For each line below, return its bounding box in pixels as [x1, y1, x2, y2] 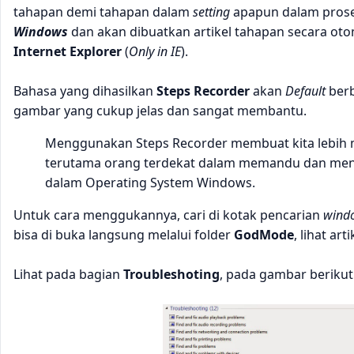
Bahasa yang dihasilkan [13, 81, 156, 100]
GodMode [234, 225, 294, 243]
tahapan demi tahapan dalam [13, 2, 193, 21]
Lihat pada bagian [13, 265, 123, 283]
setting [193, 2, 230, 21]
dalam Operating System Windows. [45, 173, 255, 191]
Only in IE [129, 42, 181, 60]
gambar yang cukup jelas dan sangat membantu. [13, 101, 307, 119]
